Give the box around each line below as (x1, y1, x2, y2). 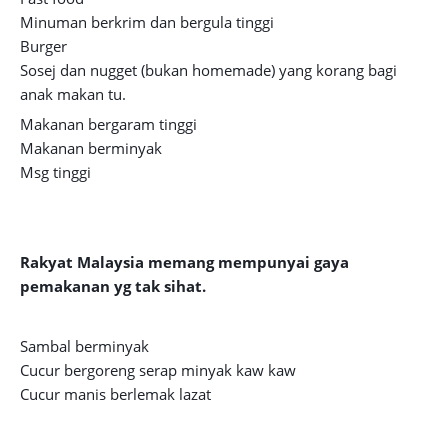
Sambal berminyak (20, 336, 149, 356)
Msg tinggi (20, 162, 91, 182)
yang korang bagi (279, 60, 397, 80)
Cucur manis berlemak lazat (20, 384, 211, 404)
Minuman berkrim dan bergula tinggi (20, 12, 274, 32)
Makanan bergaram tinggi (20, 114, 197, 134)
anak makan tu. (20, 84, 126, 104)
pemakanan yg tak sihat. (20, 276, 206, 296)
